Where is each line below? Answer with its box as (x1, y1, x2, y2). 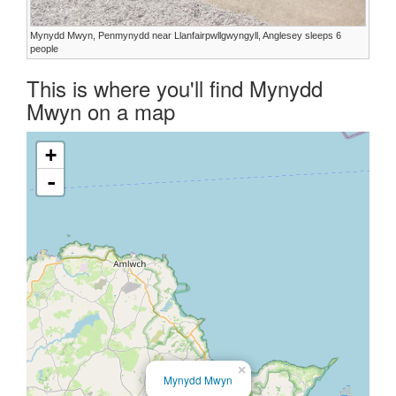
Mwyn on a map (27, 95, 175, 126)
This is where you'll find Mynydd (27, 72, 323, 103)
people (30, 42, 58, 54)
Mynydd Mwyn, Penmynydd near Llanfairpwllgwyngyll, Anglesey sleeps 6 (30, 29, 341, 41)
